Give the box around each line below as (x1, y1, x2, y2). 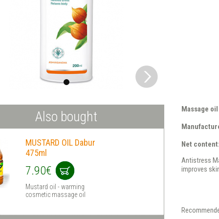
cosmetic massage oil (25, 191, 86, 198)
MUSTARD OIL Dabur (25, 137, 95, 148)
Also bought (35, 109, 98, 125)
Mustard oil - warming (25, 183, 85, 191)
